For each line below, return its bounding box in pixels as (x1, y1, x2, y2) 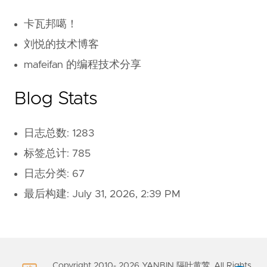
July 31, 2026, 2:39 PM (72, 188, 180, 200)
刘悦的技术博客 (24, 39, 99, 50)
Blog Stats (14, 89, 98, 108)
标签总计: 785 (24, 148, 91, 159)
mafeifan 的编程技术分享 (24, 59, 141, 70)
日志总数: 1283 (24, 128, 94, 139)
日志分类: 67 (24, 168, 85, 179)
